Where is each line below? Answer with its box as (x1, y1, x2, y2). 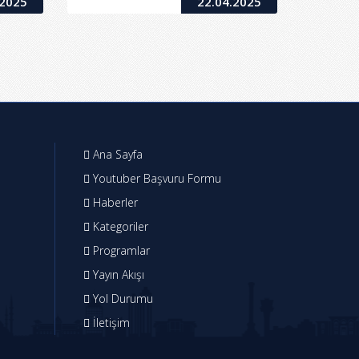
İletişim (89, 315, 130, 331)
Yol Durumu (89, 291, 153, 307)
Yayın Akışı (89, 267, 144, 283)
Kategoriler (89, 219, 148, 235)
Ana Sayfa (89, 147, 143, 163)
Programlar (89, 243, 150, 259)
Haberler (89, 195, 138, 211)
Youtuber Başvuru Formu (89, 171, 221, 187)
